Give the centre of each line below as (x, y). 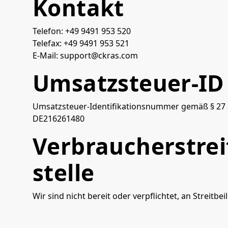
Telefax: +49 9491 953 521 (81, 43)
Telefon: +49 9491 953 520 (82, 31)
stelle (64, 173)
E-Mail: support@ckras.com (85, 55)
